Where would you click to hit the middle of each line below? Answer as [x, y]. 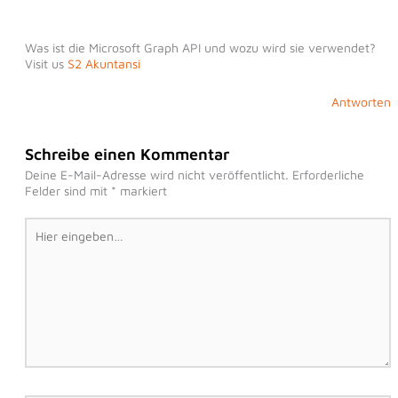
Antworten [362, 101]
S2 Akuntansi [103, 64]
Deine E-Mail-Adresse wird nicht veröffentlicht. [156, 174]
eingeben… [56, 240]
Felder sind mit [68, 190]
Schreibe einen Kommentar [127, 154]
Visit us [46, 64]
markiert [141, 190]
